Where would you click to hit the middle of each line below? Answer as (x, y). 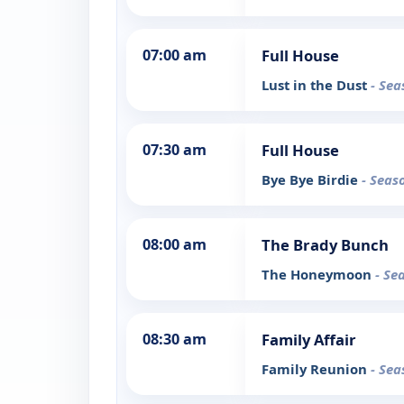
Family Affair (309, 340)
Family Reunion (316, 369)
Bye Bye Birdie (312, 180)
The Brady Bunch (325, 245)
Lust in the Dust (316, 85)
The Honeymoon (318, 275)
